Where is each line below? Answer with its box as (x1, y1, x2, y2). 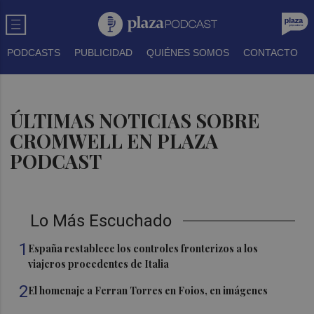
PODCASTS (7, 47, 60, 58)
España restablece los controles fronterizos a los (28, 242, 259, 255)
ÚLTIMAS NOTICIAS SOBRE (10, 108, 260, 133)
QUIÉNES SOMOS (146, 47, 229, 58)
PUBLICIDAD (74, 47, 132, 58)
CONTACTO (243, 47, 298, 58)
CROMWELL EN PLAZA (10, 128, 219, 153)
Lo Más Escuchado (30, 211, 172, 231)
